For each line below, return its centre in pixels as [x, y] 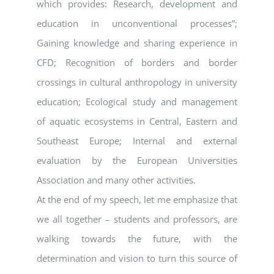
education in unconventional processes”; [137, 24]
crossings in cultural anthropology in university [137, 82]
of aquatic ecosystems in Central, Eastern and [137, 121]
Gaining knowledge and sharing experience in [137, 43]
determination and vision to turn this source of [137, 258]
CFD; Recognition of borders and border [137, 63]
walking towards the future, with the [137, 239]
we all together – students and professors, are [137, 219]
